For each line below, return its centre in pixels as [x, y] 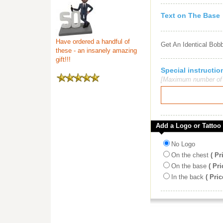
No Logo [183, 144]
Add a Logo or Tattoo [188, 126]
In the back [187, 177]
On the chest [190, 155]
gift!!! [63, 59]
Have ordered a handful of [93, 42]
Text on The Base [190, 15]
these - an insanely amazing [96, 51]
